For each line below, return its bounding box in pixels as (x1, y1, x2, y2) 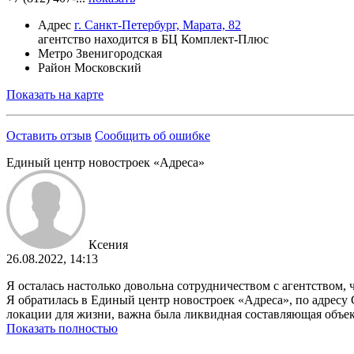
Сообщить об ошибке (95, 128, 210, 142)
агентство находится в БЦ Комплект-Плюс (38, 32, 269, 46)
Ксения (88, 237, 128, 251)
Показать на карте (6, 87, 104, 101)
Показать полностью (6, 321, 118, 335)
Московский (74, 60, 141, 74)
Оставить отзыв (6, 128, 92, 142)
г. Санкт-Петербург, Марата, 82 (74, 17, 241, 32)
